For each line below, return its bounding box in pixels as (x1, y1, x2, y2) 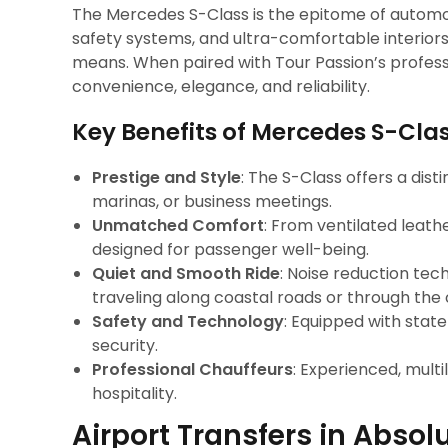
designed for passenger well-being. (92, 238, 369, 261)
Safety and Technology (92, 310, 284, 333)
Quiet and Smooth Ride (92, 262, 280, 285)
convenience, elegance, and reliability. (72, 75, 370, 98)
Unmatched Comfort (92, 214, 264, 237)
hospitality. (92, 382, 177, 405)
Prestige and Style (92, 166, 241, 189)
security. (92, 334, 158, 357)
